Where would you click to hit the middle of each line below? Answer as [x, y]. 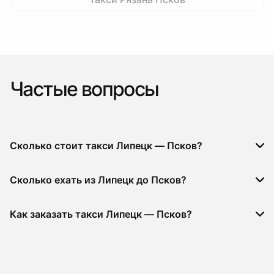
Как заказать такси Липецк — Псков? [101, 214]
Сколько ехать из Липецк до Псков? [98, 180]
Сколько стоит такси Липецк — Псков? [106, 146]
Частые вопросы [84, 89]
